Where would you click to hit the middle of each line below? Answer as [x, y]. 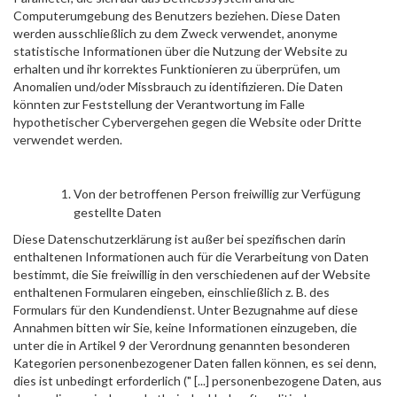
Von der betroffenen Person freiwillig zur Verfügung [217, 194]
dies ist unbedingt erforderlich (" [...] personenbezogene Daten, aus [198, 381]
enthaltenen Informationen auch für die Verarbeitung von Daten [191, 257]
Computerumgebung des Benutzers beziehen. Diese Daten [177, 16]
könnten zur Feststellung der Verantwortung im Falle [159, 104]
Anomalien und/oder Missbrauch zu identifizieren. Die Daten [178, 86]
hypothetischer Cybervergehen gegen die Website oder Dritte [187, 122]
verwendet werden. [68, 140]
